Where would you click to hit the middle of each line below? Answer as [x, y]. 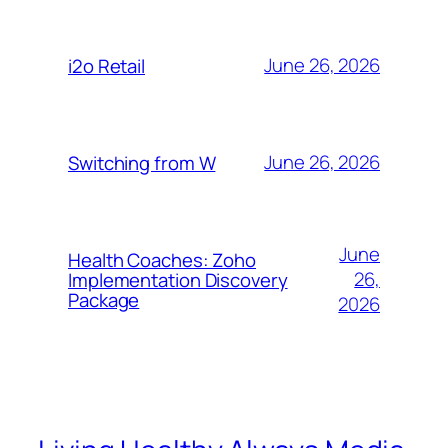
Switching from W [142, 162]
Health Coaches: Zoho [162, 259]
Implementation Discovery [178, 279]
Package [104, 299]
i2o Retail [106, 65]
